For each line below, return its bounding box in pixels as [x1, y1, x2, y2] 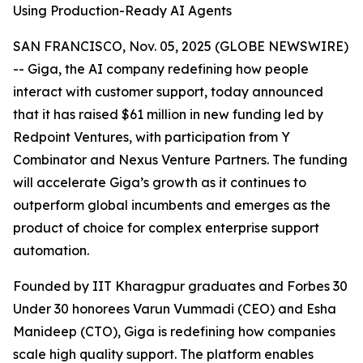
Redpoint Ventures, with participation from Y [13, 129, 290, 145]
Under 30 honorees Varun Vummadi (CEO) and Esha [13, 301, 336, 317]
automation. [13, 242, 89, 258]
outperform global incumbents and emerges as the [13, 197, 331, 213]
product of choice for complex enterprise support [13, 220, 319, 236]
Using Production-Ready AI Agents [13, 2, 232, 19]
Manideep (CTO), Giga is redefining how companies [13, 323, 335, 340]
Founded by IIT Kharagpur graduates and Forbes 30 [13, 278, 348, 294]
